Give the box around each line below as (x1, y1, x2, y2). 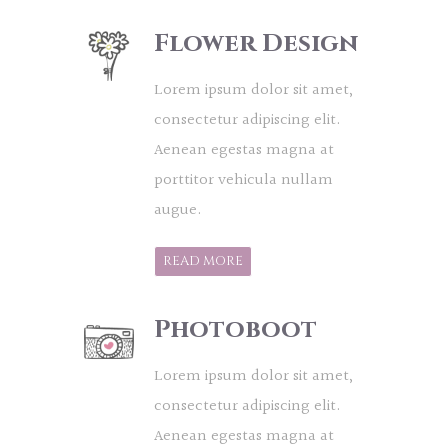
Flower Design (154, 27, 358, 61)
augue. (154, 198, 202, 224)
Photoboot (154, 313, 317, 347)
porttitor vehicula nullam (154, 168, 333, 194)
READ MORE (163, 252, 243, 271)
